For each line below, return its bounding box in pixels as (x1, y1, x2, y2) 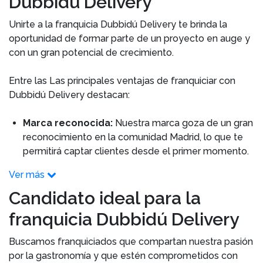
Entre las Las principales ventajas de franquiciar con (9, 75, 235, 86)
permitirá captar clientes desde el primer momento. (23, 146, 249, 157)
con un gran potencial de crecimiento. (9, 47, 176, 58)
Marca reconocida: (23, 117, 113, 129)
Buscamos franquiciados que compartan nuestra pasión (9, 236, 253, 247)
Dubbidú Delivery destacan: (9, 89, 132, 100)
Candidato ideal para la (9, 188, 201, 208)
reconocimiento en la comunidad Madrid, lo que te (23, 131, 243, 143)
